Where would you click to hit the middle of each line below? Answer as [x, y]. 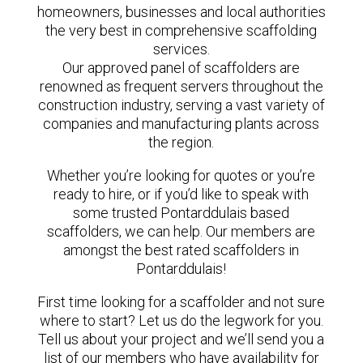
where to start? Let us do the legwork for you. [181, 320]
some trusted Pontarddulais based [181, 213]
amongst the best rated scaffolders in [181, 250]
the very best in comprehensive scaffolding [181, 30]
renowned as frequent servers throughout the [181, 86]
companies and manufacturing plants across [181, 124]
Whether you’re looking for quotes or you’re [181, 175]
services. [181, 49]
